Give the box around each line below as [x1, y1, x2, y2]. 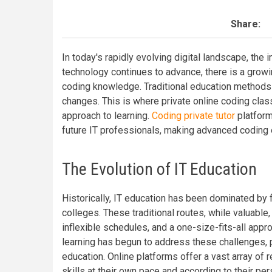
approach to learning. [62, 110, 152, 121]
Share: [230, 18, 260, 30]
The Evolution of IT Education [62, 159, 257, 179]
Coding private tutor [152, 110, 235, 121]
